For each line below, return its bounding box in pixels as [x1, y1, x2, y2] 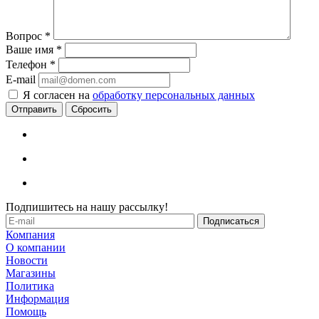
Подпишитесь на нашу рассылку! [6, 200, 168, 213]
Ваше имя [6, 43, 56, 56]
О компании [6, 241, 66, 253]
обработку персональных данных [93, 88, 255, 101]
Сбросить [71, 103, 112, 115]
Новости [6, 253, 48, 266]
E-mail [6, 73, 36, 85]
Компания [6, 228, 55, 241]
